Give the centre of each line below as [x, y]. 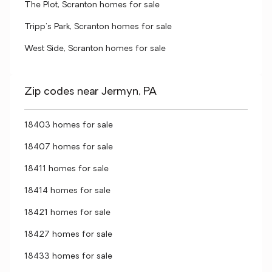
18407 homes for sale [69, 147]
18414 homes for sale [67, 191]
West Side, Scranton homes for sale [95, 49]
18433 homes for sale [68, 257]
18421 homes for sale [67, 213]
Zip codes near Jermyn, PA [90, 92]
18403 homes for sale [69, 125]
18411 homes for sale [66, 169]
